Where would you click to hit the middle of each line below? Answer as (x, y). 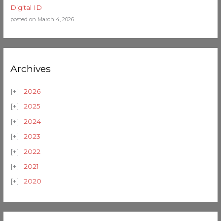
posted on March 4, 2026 (42, 19)
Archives (31, 68)
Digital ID (26, 7)
